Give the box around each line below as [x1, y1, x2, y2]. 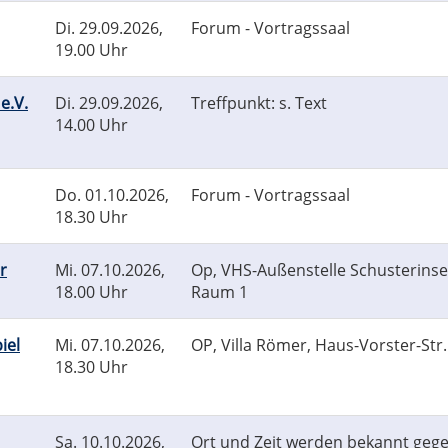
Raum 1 [191, 281, 248, 304]
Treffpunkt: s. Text [191, 92, 327, 115]
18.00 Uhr [55, 281, 128, 304]
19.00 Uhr [55, 39, 128, 62]
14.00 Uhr [55, 114, 128, 137]
